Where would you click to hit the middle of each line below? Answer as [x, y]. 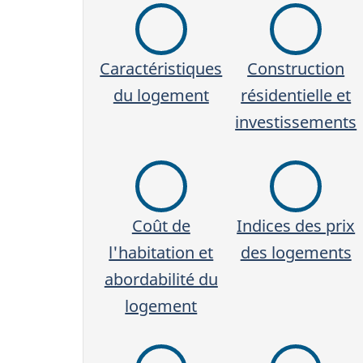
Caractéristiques [161, 68]
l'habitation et [161, 252]
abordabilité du [161, 279]
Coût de [161, 225]
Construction [296, 68]
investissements [296, 122]
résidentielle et [296, 95]
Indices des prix [296, 225]
